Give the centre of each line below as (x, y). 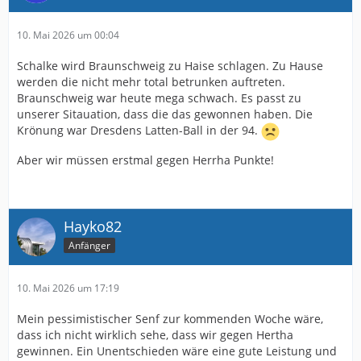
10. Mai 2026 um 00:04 (68, 35)
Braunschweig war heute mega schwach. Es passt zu (159, 98)
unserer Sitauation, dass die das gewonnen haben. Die (165, 114)
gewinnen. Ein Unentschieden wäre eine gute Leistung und (177, 351)
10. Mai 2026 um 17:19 (68, 288)
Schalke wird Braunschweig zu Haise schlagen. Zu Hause (170, 66)
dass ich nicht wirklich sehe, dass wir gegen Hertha (155, 335)
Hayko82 (93, 226)
